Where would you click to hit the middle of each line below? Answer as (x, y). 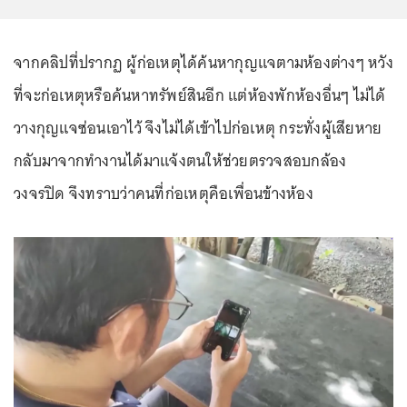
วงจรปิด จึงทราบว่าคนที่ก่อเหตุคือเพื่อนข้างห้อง (164, 194)
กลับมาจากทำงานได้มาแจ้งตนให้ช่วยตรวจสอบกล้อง (180, 161)
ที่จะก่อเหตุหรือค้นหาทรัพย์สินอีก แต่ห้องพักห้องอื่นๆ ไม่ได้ (200, 96)
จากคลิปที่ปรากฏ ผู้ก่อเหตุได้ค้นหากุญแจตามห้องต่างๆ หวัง (203, 63)
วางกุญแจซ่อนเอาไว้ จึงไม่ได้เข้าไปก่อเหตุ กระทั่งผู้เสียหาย (198, 129)
